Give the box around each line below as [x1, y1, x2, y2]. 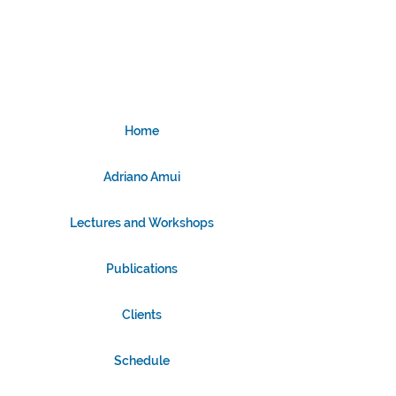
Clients [121, 308, 162, 322]
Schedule [113, 354, 170, 368]
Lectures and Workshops [69, 216, 214, 230]
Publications [105, 262, 178, 276]
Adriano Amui [103, 170, 180, 184]
